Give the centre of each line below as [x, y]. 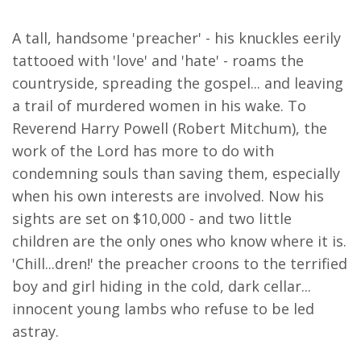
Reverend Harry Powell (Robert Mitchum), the [170, 129]
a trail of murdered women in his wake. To [159, 106]
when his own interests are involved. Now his [168, 196]
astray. [35, 332]
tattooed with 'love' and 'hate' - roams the [158, 61]
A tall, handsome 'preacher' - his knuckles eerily [176, 38]
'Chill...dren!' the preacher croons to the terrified [180, 264]
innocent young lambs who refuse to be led [163, 309]
